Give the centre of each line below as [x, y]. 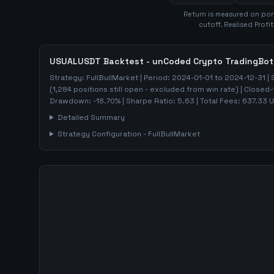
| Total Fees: [218, 101]
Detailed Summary [91, 117]
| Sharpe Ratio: [149, 101]
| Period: [155, 78]
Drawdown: [71, 101]
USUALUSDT [75, 61]
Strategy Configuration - [102, 134]
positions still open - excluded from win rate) [155, 89]
